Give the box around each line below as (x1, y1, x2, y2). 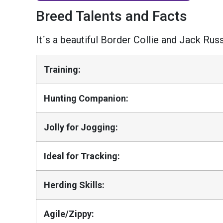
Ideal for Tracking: (44, 150, 120, 161)
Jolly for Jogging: (44, 121, 118, 132)
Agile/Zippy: (44, 208, 94, 219)
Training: (44, 64, 81, 75)
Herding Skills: (44, 179, 105, 190)
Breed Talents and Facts (36, 8, 187, 25)
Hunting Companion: (44, 93, 128, 104)
